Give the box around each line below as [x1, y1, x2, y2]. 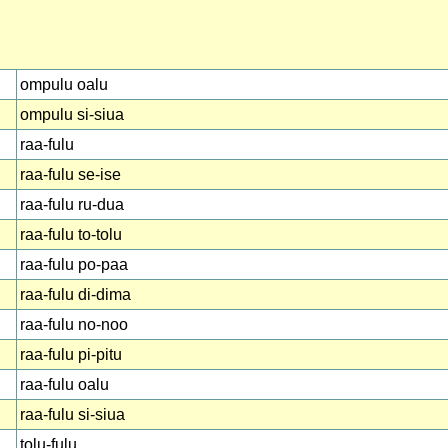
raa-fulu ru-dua [20, 196, 124, 213]
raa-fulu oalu [20, 376, 109, 393]
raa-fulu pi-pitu [20, 346, 122, 363]
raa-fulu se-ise [20, 166, 121, 183]
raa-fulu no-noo [20, 316, 128, 333]
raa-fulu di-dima [20, 286, 131, 303]
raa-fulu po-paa [20, 256, 128, 273]
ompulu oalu [20, 76, 108, 93]
